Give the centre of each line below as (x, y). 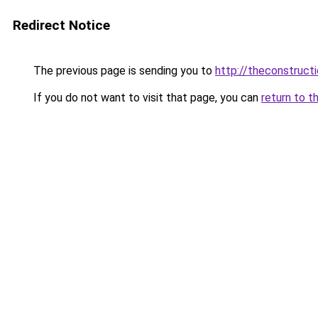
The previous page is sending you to (123, 71)
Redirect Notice (61, 25)
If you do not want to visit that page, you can (146, 98)
